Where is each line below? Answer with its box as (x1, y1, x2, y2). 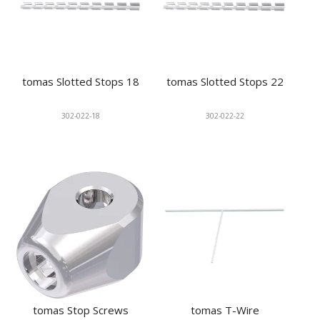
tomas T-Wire (190, 303, 259, 318)
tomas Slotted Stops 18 (22, 74, 140, 89)
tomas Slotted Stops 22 (166, 74, 284, 89)
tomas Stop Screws (33, 303, 129, 318)
